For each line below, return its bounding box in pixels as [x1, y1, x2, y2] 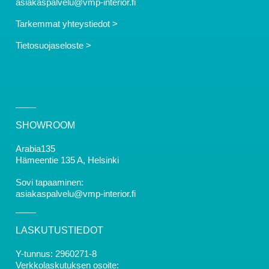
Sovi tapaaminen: [16, 177, 83, 187]
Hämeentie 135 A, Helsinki [16, 155, 119, 166]
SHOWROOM [16, 120, 75, 131]
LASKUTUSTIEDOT [16, 225, 103, 235]
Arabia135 [16, 144, 55, 154]
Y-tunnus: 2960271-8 [16, 248, 97, 259]
